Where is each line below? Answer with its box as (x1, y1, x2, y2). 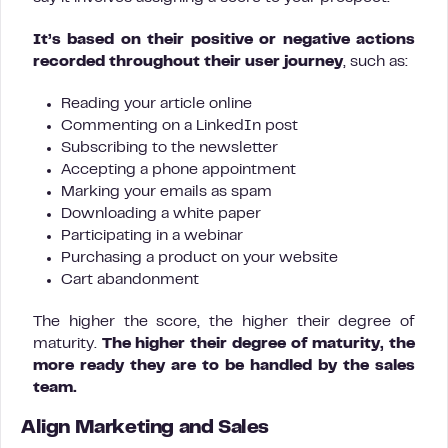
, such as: (343, 55, 408, 69)
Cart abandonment (61, 273, 199, 287)
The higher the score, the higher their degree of (33, 315, 415, 329)
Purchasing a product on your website (61, 251, 338, 265)
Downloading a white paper (61, 207, 261, 221)
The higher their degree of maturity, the (101, 337, 416, 351)
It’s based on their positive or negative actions (33, 33, 415, 47)
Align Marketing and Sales (21, 420, 269, 437)
